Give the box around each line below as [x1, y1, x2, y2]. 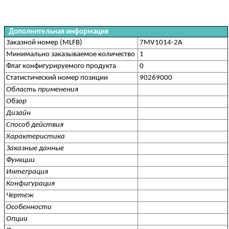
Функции [6, 156, 35, 164]
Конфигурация [6, 179, 55, 188]
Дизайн [6, 109, 31, 117]
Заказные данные [6, 144, 64, 152]
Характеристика [6, 132, 65, 141]
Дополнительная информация [8, 28, 108, 36]
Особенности [6, 203, 52, 211]
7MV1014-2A [140, 38, 183, 47]
